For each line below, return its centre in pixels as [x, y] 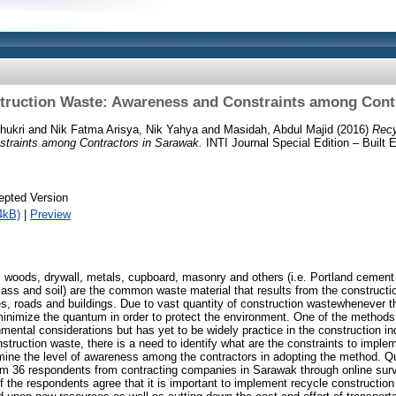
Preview [50, 214]
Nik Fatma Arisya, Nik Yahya [124, 129]
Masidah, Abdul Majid [278, 129]
